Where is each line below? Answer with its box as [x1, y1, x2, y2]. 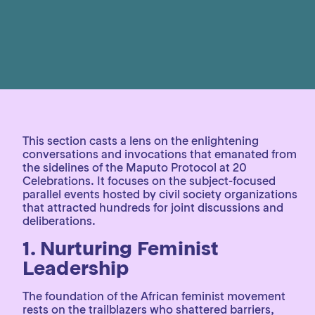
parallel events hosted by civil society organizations [22, 187, 297, 201]
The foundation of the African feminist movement [22, 289, 285, 303]
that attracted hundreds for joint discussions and [22, 200, 283, 214]
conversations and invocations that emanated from [22, 147, 297, 161]
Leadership [22, 256, 129, 281]
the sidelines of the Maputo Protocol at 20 [22, 160, 247, 174]
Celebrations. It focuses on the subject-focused [22, 174, 276, 188]
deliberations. [22, 214, 96, 228]
